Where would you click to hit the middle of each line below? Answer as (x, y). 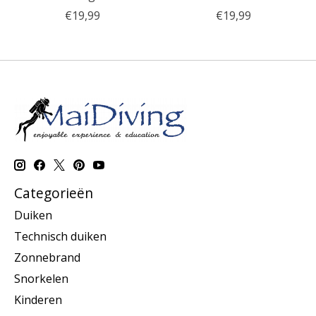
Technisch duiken (60, 237)
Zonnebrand (47, 258)
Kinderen (38, 300)
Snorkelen (41, 279)
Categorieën (54, 193)
